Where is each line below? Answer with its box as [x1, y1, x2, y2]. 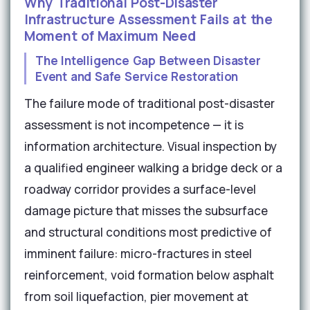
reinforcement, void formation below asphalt [24, 267, 274, 283]
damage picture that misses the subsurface [24, 203, 268, 219]
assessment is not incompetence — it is [24, 117, 244, 133]
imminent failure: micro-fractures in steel [24, 246, 252, 262]
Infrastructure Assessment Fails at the [24, 10, 273, 28]
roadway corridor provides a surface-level [24, 181, 256, 197]
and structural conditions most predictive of [24, 224, 272, 240]
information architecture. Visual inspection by [24, 138, 277, 154]
